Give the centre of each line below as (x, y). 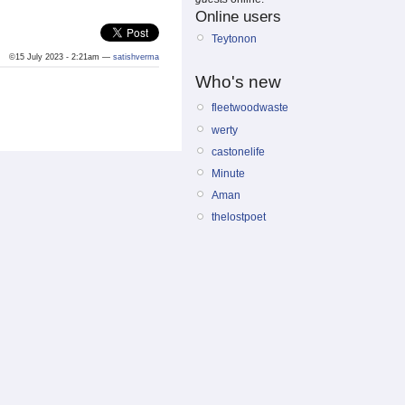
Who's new (238, 82)
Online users (238, 16)
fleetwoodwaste (250, 108)
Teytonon (234, 38)
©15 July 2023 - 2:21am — (61, 57)
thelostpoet (239, 217)
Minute (228, 173)
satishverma (136, 57)
